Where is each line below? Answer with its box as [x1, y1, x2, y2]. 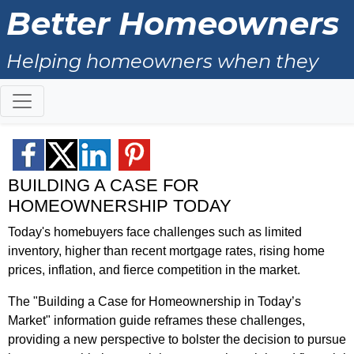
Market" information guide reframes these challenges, [8, 314, 305, 327]
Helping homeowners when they [6, 50, 318, 73]
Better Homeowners [6, 4, 339, 43]
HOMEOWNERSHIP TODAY [8, 196, 232, 216]
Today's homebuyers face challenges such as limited [8, 225, 302, 239]
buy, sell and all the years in [6, 78, 266, 101]
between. [6, 107, 96, 130]
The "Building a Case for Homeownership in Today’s [8, 295, 301, 308]
